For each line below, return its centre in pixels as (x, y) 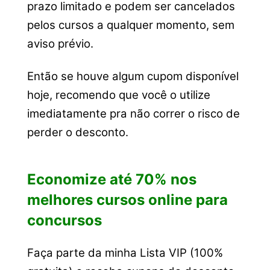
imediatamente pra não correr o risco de (133, 113)
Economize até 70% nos (111, 179)
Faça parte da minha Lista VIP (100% (125, 253)
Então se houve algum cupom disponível (133, 76)
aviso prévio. (60, 44)
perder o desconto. (77, 132)
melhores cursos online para (127, 199)
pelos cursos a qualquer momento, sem (130, 25)
